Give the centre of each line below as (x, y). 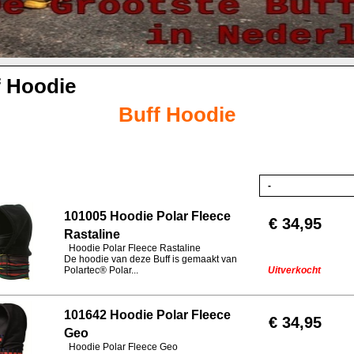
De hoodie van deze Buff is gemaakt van (151, 259)
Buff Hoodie (177, 115)
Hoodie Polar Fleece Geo (121, 347)
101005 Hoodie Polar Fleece (147, 216)
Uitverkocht (294, 270)
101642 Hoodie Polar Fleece (147, 315)
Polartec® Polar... (101, 270)
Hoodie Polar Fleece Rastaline (132, 248)
